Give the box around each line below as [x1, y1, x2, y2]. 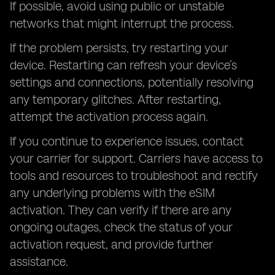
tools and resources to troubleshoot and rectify [10, 168, 258, 183]
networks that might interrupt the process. [10, 16, 234, 31]
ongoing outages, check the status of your [10, 220, 233, 234]
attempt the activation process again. [10, 109, 208, 124]
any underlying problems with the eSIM [10, 185, 215, 200]
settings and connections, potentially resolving [10, 75, 254, 90]
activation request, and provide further [10, 237, 213, 252]
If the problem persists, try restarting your [10, 41, 228, 55]
